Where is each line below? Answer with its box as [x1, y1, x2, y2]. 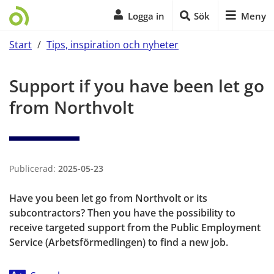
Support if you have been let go [9, 73, 264, 97]
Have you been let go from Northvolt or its [9, 191, 207, 205]
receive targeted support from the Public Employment [9, 220, 261, 234]
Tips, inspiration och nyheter [46, 37, 179, 51]
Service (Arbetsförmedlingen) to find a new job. [9, 235, 228, 249]
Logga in [128, 9, 165, 22]
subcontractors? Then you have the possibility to [9, 206, 235, 220]
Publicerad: [9, 162, 58, 174]
